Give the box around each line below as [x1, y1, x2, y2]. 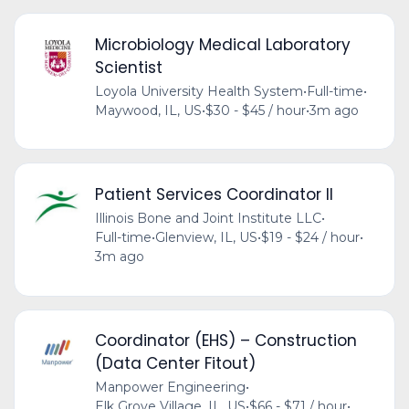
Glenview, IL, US [154, 229, 257, 246]
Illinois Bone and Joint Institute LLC [94, 210, 321, 227]
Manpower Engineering [94, 379, 246, 396]
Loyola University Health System [94, 82, 303, 100]
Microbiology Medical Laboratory [94, 33, 351, 56]
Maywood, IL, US [94, 101, 202, 119]
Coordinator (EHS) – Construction [94, 330, 357, 352]
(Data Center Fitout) [94, 352, 256, 375]
